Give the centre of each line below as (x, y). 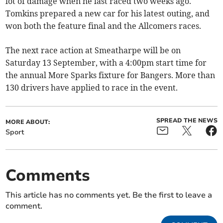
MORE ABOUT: (28, 122)
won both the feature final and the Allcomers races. (104, 26)
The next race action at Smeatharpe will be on (93, 51)
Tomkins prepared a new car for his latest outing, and (108, 14)
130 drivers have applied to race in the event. (92, 88)
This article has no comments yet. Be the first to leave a (109, 195)
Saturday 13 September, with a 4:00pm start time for (106, 63)
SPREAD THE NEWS (187, 121)
